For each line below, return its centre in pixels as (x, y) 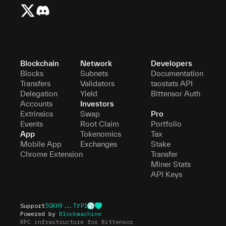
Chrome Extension (51, 154)
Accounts (36, 103)
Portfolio (166, 124)
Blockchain (40, 63)
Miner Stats (171, 164)
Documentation (177, 73)
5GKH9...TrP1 (66, 206)
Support (33, 205)
